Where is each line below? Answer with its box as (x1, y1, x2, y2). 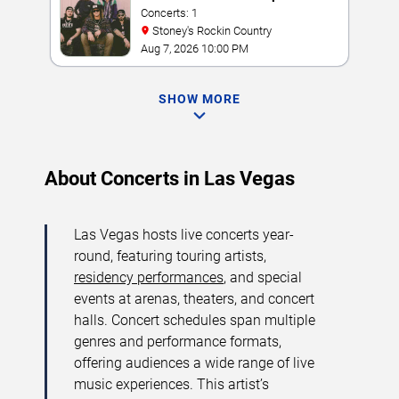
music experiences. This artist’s (74, 376, 269, 393)
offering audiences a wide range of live (74, 354, 314, 371)
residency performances (74, 269, 224, 286)
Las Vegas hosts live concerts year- (74, 226, 294, 243)
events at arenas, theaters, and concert (74, 290, 314, 307)
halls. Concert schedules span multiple (74, 312, 315, 329)
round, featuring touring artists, (74, 248, 266, 265)
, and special (224, 269, 302, 286)
